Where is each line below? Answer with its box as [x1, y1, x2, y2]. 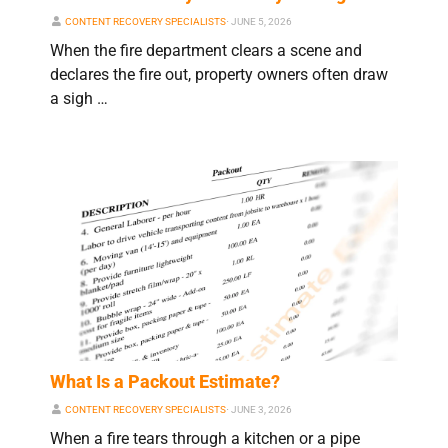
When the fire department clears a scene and [50, 41, 362, 61]
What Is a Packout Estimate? [50, 370, 280, 392]
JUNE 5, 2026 [230, 16, 292, 28]
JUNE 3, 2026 [230, 403, 292, 415]
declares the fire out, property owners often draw [50, 65, 388, 85]
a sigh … [50, 89, 108, 109]
